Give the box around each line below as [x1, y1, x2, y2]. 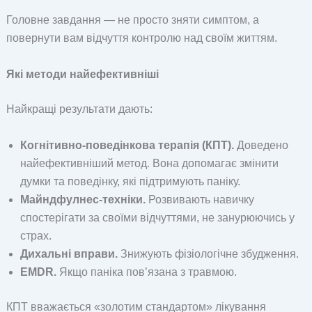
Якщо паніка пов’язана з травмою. [56, 265, 237, 278]
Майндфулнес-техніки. [19, 193, 146, 205]
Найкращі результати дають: [6, 102, 153, 115]
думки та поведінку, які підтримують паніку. [19, 175, 240, 187]
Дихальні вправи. [19, 247, 118, 260]
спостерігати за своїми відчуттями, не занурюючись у [19, 211, 295, 224]
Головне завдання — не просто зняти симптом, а [6, 14, 259, 26]
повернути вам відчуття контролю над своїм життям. [6, 32, 277, 45]
